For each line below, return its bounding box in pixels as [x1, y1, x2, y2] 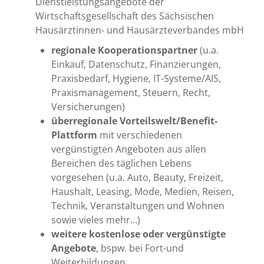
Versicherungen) [51, 100, 126, 113]
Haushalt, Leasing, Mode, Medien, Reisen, [51, 184, 235, 198]
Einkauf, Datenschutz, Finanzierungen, [51, 57, 222, 71]
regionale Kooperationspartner [51, 43, 198, 57]
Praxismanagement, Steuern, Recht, [51, 85, 211, 99]
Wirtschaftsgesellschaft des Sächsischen [35, 9, 214, 22]
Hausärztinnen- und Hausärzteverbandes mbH [35, 23, 244, 37]
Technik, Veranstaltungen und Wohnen [51, 199, 225, 212]
